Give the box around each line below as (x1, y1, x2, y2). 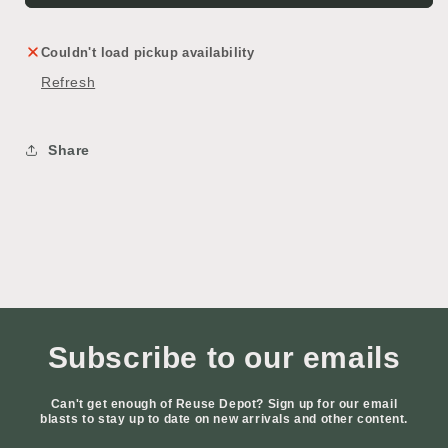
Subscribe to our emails (47, 341, 401, 375)
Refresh (41, 74, 96, 91)
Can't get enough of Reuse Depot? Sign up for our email (50, 397, 398, 412)
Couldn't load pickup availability (41, 45, 255, 61)
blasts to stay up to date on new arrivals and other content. (40, 412, 409, 427)
